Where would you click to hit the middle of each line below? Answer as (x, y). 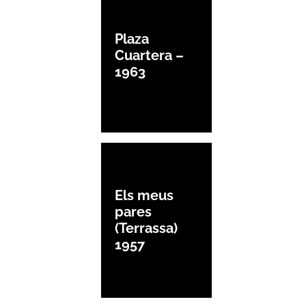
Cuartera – (149, 55)
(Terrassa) (146, 228)
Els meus (144, 196)
